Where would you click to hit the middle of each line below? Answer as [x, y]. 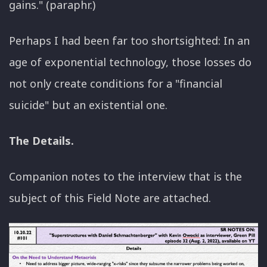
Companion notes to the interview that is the [125, 177]
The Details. [41, 141]
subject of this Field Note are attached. [110, 198]
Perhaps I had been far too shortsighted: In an [129, 41]
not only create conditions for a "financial [116, 84]
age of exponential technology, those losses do [130, 62]
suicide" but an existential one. [88, 105]
